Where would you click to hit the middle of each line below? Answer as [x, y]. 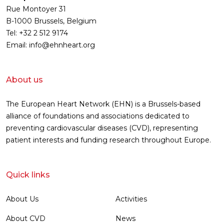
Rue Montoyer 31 [36, 9]
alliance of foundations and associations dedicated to [98, 116]
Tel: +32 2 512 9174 [37, 33]
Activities [131, 199]
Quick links [28, 175]
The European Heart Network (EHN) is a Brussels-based [103, 104]
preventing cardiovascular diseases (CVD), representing [102, 128]
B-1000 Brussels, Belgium [51, 21]
